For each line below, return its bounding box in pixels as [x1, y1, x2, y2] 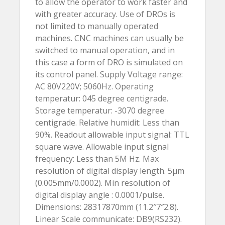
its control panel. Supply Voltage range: [35, 69, 183, 80]
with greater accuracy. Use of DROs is [35, 9, 175, 20]
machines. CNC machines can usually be [35, 33, 184, 44]
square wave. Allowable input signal [35, 141, 169, 152]
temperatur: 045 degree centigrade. [35, 93, 168, 104]
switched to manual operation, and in [35, 45, 175, 56]
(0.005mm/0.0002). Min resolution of [35, 177, 170, 188]
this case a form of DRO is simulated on [35, 57, 183, 68]
